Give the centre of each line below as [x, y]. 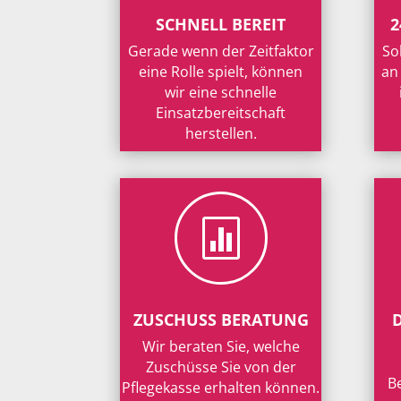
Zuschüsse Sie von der [221, 367]
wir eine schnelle [221, 93]
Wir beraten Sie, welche [221, 346]
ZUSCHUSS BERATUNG [221, 320]
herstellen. [221, 134]
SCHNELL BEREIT [221, 25]
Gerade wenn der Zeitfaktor [221, 51]
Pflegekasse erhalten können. [221, 388]
